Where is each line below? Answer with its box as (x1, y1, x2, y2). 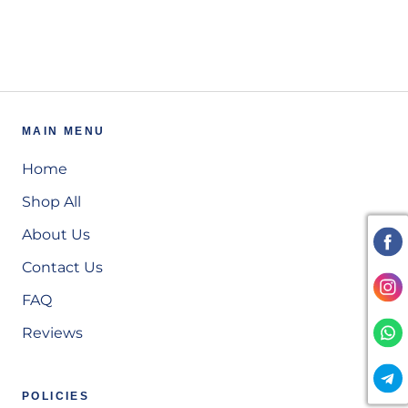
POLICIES (22, 389, 90, 403)
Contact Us (22, 258, 103, 276)
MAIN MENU (22, 124, 106, 138)
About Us (22, 225, 90, 243)
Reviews (22, 323, 83, 342)
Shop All (22, 192, 81, 210)
